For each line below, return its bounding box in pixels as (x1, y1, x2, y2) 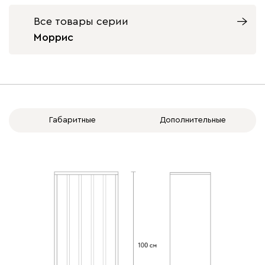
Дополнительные (160, 115, 226, 124)
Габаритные (49, 115, 96, 124)
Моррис (34, 31, 73, 43)
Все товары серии (34, 15, 128, 27)
